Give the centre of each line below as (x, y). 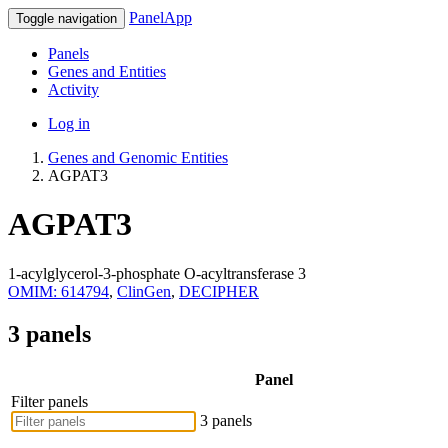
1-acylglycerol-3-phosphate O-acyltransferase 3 (157, 273)
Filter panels (49, 401)
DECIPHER (219, 291)
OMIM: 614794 (58, 291)
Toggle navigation (66, 18)
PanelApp (160, 17)
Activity (73, 89)
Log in (69, 123)
